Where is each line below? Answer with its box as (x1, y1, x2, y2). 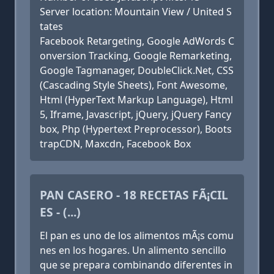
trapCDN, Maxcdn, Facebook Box (40, 137, 191, 150)
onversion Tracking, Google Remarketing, (40, 49, 232, 62)
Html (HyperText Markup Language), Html (40, 93, 233, 106)
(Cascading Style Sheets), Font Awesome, (40, 78, 228, 92)
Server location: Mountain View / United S (40, 5, 232, 18)
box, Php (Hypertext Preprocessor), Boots (40, 122, 232, 136)
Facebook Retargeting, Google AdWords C (40, 34, 234, 48)
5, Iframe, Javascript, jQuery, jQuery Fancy (40, 108, 231, 121)
